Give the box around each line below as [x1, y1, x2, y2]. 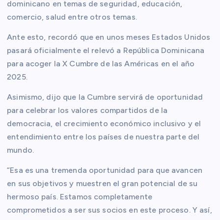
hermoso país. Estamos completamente [7, 192, 153, 201]
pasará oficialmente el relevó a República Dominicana [7, 45, 205, 55]
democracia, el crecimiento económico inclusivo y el [7, 118, 201, 128]
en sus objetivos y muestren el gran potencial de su [7, 178, 198, 188]
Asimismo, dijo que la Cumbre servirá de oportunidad [7, 92, 203, 102]
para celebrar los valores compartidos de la [7, 105, 168, 115]
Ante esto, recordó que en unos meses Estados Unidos [7, 32, 211, 42]
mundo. [7, 145, 34, 155]
